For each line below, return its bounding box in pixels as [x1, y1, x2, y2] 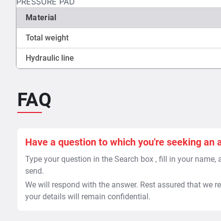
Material [26, 13, 57, 23]
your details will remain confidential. [25, 192, 150, 202]
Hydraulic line [26, 53, 74, 63]
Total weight [26, 33, 69, 43]
